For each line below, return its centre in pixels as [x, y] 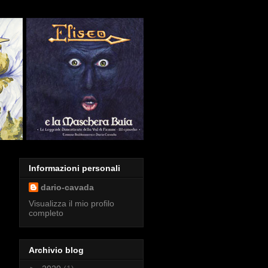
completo [46, 213]
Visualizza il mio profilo [71, 204]
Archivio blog [56, 250]
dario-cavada [67, 188]
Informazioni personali [74, 168]
